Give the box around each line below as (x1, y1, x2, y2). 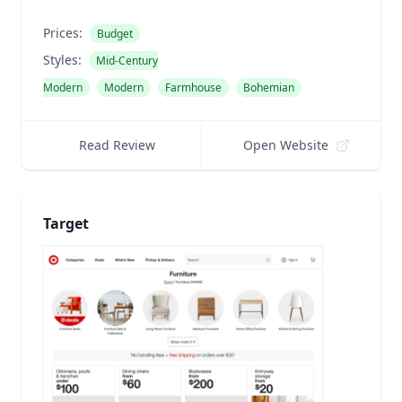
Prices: (43, 24, 83, 41)
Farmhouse (165, 80, 222, 95)
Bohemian (243, 80, 294, 95)
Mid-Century (96, 53, 158, 68)
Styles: (43, 51, 82, 68)
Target (43, 214, 89, 233)
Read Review (78, 136, 155, 153)
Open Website (243, 136, 329, 153)
